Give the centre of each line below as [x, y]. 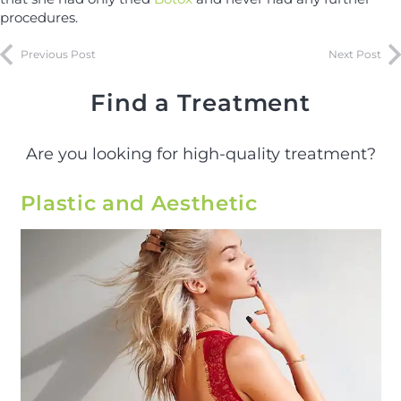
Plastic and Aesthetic [139, 203]
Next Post [354, 55]
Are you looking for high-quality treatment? [200, 154]
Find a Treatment [200, 103]
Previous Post [58, 55]
